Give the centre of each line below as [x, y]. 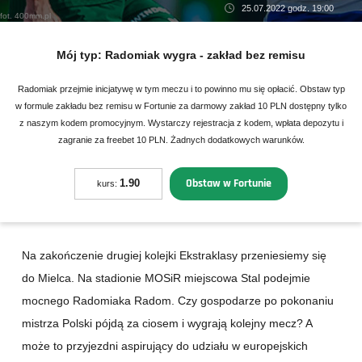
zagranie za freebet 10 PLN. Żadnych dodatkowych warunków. [181, 140]
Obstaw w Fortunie [229, 183]
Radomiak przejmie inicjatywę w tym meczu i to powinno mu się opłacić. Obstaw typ [181, 89]
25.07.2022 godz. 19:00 [287, 8]
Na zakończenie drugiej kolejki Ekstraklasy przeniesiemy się [174, 256]
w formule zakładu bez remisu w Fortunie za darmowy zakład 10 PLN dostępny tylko [181, 106]
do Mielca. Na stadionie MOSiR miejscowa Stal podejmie [166, 278]
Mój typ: [81, 55]
